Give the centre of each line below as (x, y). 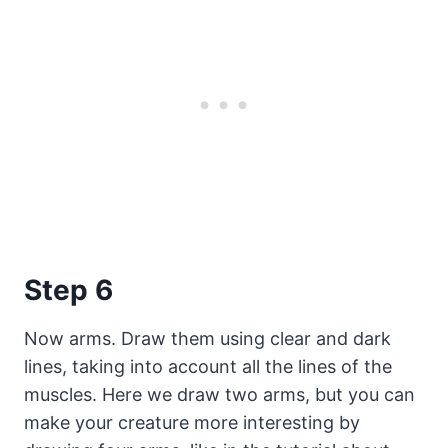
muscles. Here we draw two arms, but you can (219, 394)
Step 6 (68, 289)
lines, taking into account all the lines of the (208, 366)
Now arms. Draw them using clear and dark (207, 338)
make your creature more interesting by (192, 422)
